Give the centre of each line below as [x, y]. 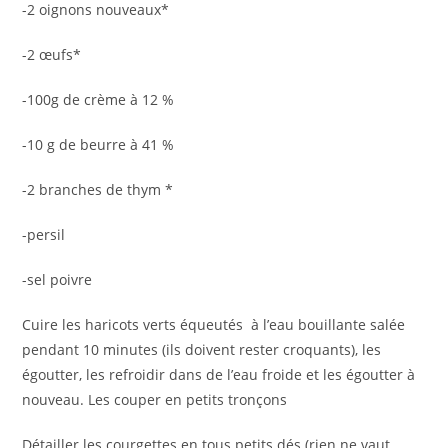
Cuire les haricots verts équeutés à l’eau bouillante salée [214, 325]
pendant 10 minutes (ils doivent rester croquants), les [202, 350]
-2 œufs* [52, 55]
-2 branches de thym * [98, 190]
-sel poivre [57, 280]
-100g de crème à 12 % [98, 100]
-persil [44, 235]
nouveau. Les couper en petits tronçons [155, 400]
